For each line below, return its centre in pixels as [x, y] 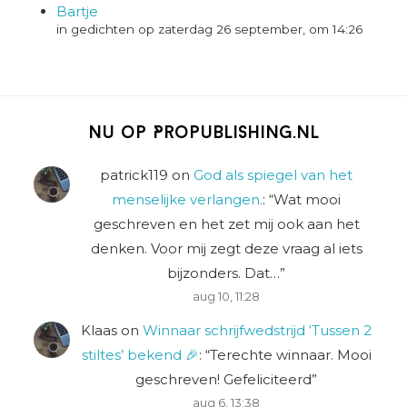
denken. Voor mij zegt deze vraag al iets [226, 249]
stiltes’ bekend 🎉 [140, 354]
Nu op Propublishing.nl [203, 134]
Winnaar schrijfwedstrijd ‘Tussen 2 [257, 330]
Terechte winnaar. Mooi [290, 354]
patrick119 [134, 175]
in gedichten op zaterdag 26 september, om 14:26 [210, 29]
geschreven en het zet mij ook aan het [226, 224]
